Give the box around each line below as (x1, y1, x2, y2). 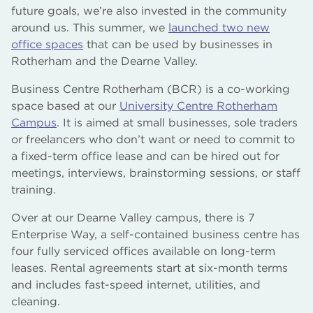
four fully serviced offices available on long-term (11, 244, 275, 258)
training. (11, 182, 56, 196)
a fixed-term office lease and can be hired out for (11, 149, 279, 163)
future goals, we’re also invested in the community (11, 3, 286, 17)
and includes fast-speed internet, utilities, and (11, 277, 261, 291)
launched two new (168, 20, 270, 34)
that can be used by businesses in (83, 37, 272, 51)
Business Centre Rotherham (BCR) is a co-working (11, 82, 290, 96)
